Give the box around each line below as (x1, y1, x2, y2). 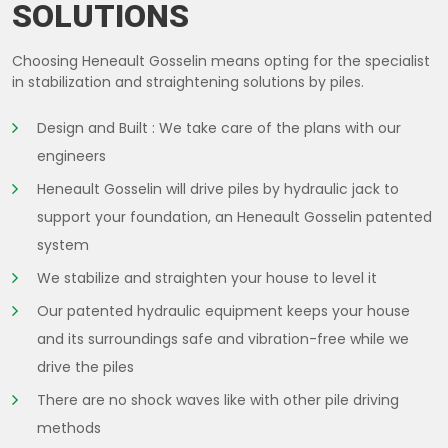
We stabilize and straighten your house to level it (37, 267, 377, 288)
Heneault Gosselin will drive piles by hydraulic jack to (37, 178, 399, 199)
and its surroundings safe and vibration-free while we (37, 328, 409, 349)
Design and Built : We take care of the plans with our (37, 117, 401, 138)
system (37, 234, 89, 255)
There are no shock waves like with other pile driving (37, 389, 399, 410)
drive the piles (37, 356, 134, 377)
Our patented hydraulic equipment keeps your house (37, 300, 410, 321)
